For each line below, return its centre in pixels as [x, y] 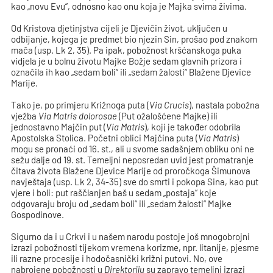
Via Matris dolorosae [78, 116]
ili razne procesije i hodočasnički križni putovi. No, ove [117, 258]
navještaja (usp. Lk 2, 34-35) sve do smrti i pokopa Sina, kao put [135, 182]
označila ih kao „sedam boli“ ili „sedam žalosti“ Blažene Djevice [131, 72]
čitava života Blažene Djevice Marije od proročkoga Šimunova [131, 171]
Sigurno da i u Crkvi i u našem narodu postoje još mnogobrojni [131, 236]
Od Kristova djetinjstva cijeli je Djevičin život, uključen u [119, 28]
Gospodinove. [38, 214]
